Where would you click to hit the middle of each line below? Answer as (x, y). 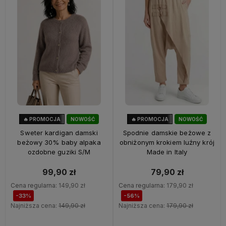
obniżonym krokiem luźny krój (167, 143)
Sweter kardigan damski (59, 133)
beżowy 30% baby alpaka (59, 143)
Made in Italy (167, 152)
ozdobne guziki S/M (59, 152)
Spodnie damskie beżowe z (167, 133)
